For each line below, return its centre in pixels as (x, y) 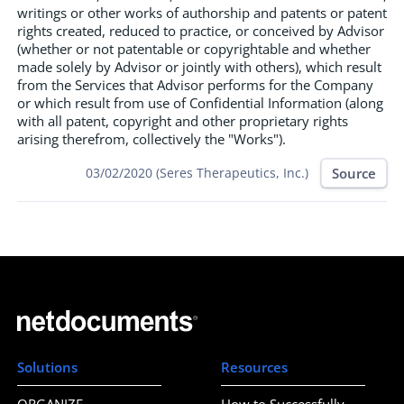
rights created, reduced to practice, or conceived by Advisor (201, 31)
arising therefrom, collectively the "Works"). (151, 139)
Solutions (47, 367)
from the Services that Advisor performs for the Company (195, 85)
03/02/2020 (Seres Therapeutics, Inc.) (197, 173)
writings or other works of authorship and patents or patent (202, 13)
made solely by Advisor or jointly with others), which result (199, 67)
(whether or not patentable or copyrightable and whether (194, 49)
